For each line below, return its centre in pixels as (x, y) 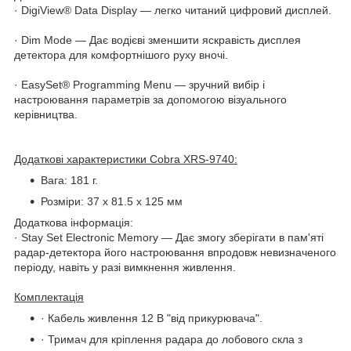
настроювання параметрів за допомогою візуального (150, 99)
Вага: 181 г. (69, 180)
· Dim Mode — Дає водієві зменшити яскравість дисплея (157, 40)
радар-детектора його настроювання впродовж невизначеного (175, 252)
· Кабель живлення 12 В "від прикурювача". (152, 318)
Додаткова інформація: (74, 222)
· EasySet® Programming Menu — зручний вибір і (139, 84)
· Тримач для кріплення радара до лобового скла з (172, 339)
